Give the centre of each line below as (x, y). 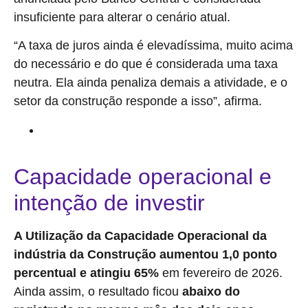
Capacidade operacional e (143, 176)
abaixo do (209, 291)
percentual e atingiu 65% (86, 273)
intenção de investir (109, 202)
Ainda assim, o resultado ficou (96, 291)
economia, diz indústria (91, 149)
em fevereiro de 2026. (221, 273)
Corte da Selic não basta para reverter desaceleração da (165, 130)
